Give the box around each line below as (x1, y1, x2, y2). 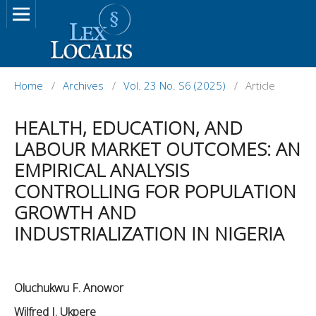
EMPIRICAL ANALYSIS (14, 157, 189, 183)
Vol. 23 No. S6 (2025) (123, 78, 226, 92)
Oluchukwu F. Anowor (14, 279, 123, 296)
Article (245, 78, 275, 92)
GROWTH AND (14, 199, 136, 225)
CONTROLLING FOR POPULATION (14, 178, 296, 204)
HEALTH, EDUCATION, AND (14, 114, 243, 140)
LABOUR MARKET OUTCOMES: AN (14, 135, 300, 162)
